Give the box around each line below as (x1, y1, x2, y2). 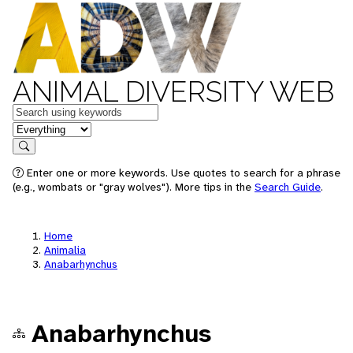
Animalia (44, 243, 86, 257)
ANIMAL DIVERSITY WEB (13, 75, 334, 108)
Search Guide (255, 180, 321, 194)
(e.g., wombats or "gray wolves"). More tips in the (13, 180, 255, 194)
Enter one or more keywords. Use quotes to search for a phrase (24, 165, 340, 180)
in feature (12, 120, 64, 136)
